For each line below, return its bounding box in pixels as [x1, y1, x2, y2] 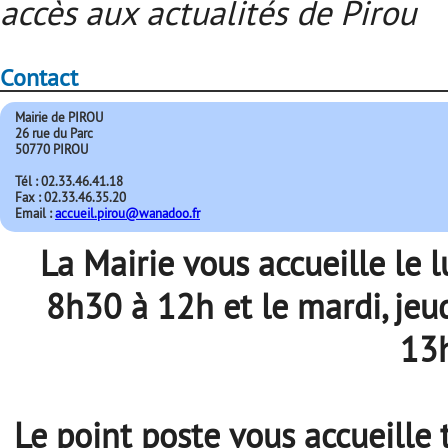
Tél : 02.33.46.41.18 [15, 173, 123, 189]
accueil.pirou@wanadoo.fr [55, 205, 200, 221]
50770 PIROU [15, 141, 88, 157]
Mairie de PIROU [15, 109, 103, 125]
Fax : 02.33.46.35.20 [15, 189, 126, 205]
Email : [15, 205, 55, 221]
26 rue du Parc [15, 125, 93, 141]
